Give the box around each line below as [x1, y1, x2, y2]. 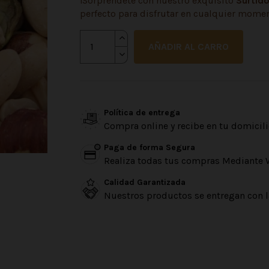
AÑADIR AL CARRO [148, 40, 229, 52]
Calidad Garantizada [104, 177, 186, 188]
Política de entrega [104, 107, 181, 118]
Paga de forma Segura [104, 142, 196, 153]
